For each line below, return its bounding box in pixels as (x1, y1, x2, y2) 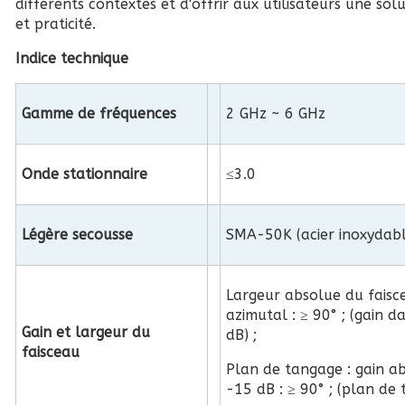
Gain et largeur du (22, 324, 151, 341)
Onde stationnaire (22, 165, 148, 183)
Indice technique (15, 50, 128, 67)
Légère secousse (22, 226, 134, 243)
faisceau (22, 344, 80, 361)
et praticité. (15, 15, 96, 33)
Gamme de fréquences (22, 105, 177, 122)
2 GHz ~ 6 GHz (226, 105, 326, 122)
